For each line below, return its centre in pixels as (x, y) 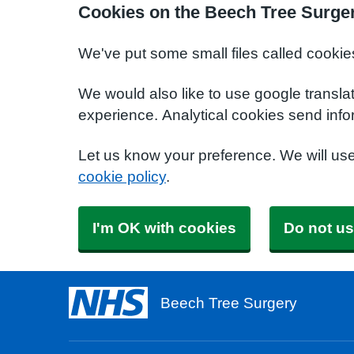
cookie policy (122, 177)
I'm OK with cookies (164, 228)
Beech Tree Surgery (229, 303)
